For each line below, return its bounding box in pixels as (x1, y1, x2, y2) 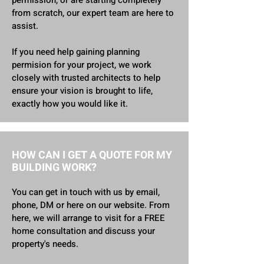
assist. (12, 19, 38, 32)
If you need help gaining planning (12, 45, 140, 58)
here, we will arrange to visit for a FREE (12, 212, 165, 225)
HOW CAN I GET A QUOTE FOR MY (12, 147, 172, 163)
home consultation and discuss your (12, 225, 155, 237)
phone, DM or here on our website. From (12, 199, 170, 212)
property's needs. (12, 237, 78, 250)
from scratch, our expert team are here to (12, 6, 174, 19)
